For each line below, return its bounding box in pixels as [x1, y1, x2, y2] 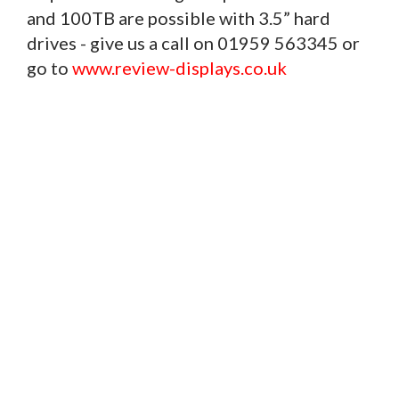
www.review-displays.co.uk [72, 56, 287, 78]
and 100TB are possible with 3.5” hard [27, 6, 330, 28]
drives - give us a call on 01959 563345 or [27, 31, 360, 53]
